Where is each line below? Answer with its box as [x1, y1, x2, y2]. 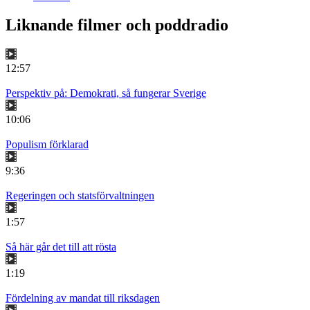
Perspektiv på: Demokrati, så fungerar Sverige [6, 87, 206, 100]
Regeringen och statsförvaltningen [6, 190, 154, 202]
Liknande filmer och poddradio [6, 16, 228, 35]
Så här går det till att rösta [6, 241, 116, 253]
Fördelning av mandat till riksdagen [6, 292, 160, 304]
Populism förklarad [6, 138, 89, 151]
